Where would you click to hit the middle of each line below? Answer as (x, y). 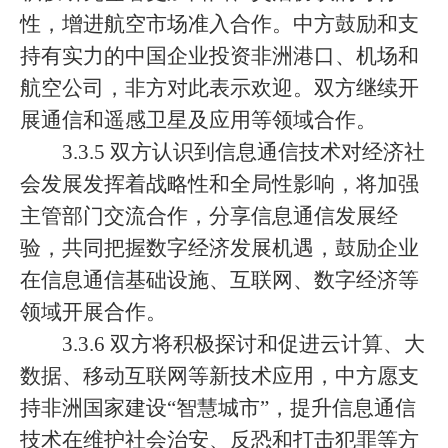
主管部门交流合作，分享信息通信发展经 (209, 216)
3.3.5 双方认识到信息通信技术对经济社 (243, 152)
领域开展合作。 (93, 312)
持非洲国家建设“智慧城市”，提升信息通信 (218, 408)
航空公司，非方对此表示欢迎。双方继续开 (219, 88)
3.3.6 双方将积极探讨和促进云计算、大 (243, 344)
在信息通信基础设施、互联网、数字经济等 (219, 280)
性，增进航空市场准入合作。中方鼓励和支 (219, 24)
